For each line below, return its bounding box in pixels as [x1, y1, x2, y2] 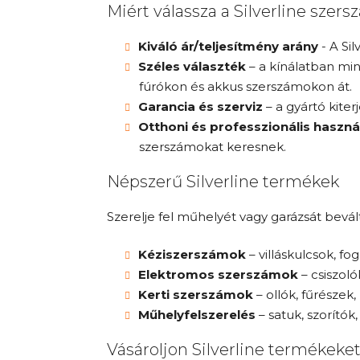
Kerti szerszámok [138, 286, 253, 302]
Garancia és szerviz [138, 98, 263, 114]
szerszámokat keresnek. [139, 138, 286, 154]
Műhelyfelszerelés [138, 306, 256, 322]
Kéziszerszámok [138, 246, 246, 262]
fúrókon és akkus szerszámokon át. [139, 78, 352, 94]
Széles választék [138, 58, 246, 74]
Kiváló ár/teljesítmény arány [138, 38, 318, 54]
